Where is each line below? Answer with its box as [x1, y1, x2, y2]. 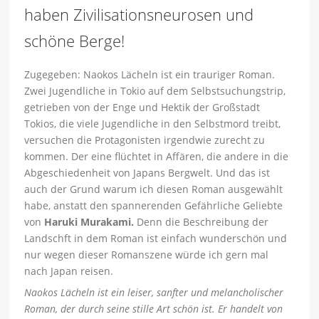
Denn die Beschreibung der [134, 215, 269, 229]
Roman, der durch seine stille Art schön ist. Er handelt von [24, 302, 283, 316]
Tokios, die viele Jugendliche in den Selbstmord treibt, [24, 117, 281, 131]
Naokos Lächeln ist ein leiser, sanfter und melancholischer [24, 286, 284, 300]
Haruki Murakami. [44, 215, 135, 229]
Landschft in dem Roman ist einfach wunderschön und [24, 231, 288, 246]
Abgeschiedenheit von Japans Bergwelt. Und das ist [24, 166, 271, 180]
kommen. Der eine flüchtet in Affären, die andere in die [24, 150, 289, 164]
